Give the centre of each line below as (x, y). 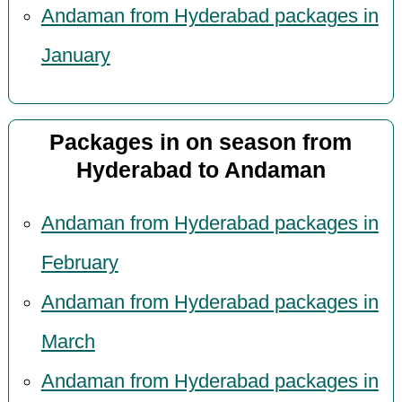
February (79, 262)
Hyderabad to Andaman (201, 170)
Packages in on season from (201, 143)
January (75, 56)
